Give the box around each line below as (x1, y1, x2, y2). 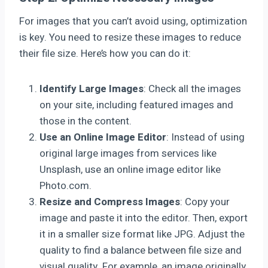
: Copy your (180, 194, 230, 209)
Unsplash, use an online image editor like (39, 162, 221, 177)
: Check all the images (144, 81, 241, 96)
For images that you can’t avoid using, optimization (19, 13, 247, 29)
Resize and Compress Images (39, 194, 180, 209)
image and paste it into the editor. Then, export (39, 210, 248, 226)
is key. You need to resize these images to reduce (19, 29, 241, 45)
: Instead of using (166, 129, 245, 145)
